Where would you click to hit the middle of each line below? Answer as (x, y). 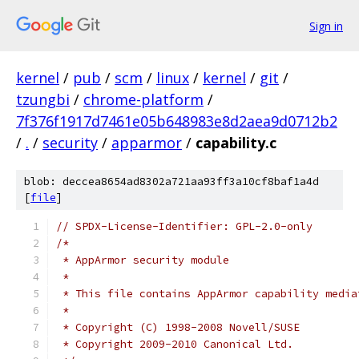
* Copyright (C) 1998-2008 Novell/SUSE (178, 327)
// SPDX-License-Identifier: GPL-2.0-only (184, 226)
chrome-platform (143, 99)
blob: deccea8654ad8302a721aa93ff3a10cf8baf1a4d (171, 182)
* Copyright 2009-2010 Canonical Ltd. (175, 344)
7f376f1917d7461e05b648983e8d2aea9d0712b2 (177, 121)
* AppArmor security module (143, 260)
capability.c (236, 143)
